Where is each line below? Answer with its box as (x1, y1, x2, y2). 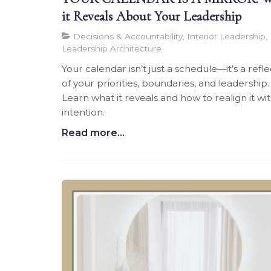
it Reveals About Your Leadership (62, 8, 241, 25)
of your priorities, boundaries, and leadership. (62, 77, 269, 90)
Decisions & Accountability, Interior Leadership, (71, 31, 267, 42)
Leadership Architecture (62, 44, 162, 54)
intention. (62, 106, 105, 119)
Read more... (62, 127, 125, 139)
